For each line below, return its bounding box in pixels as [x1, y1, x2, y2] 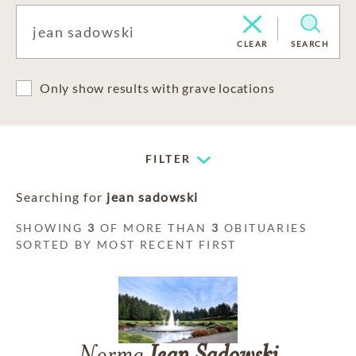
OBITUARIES [219, 221, 308, 234]
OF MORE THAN [95, 221, 212, 234]
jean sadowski [106, 189, 199, 204]
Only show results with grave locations [40, 80, 275, 95]
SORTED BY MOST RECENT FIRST [16, 238, 237, 251]
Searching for [16, 189, 106, 204]
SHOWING [16, 221, 88, 234]
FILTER [145, 152, 192, 165]
